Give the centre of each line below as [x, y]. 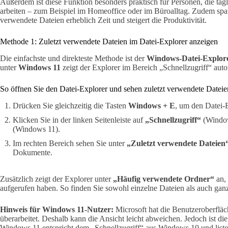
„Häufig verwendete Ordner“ [164, 179]
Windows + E [152, 105]
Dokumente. [33, 152]
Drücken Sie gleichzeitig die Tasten [70, 105]
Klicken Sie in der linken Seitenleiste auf [79, 120]
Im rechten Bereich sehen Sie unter [70, 143]
